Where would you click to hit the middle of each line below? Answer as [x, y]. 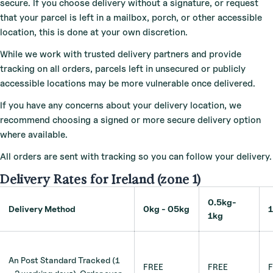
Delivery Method [42, 208]
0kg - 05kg [166, 208]
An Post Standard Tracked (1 [64, 260]
